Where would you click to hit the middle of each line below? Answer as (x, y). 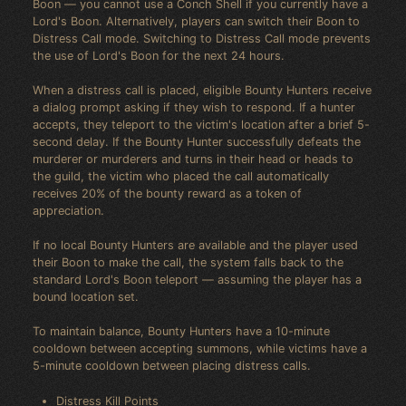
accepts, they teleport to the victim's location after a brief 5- (201, 125)
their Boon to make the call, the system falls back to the (188, 263)
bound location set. (86, 297)
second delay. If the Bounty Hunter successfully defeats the (197, 142)
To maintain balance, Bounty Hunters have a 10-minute (181, 332)
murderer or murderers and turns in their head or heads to (193, 159)
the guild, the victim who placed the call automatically (181, 177)
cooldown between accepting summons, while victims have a (200, 349)
